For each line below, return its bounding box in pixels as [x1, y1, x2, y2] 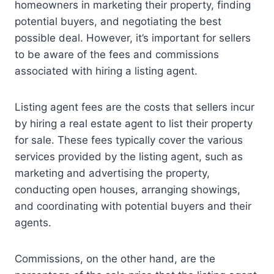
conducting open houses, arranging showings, [15, 183, 240, 196]
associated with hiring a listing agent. [15, 65, 198, 78]
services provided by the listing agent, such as [15, 150, 243, 163]
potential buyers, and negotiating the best [15, 15, 221, 28]
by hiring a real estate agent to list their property [15, 117, 253, 130]
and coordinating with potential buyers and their [15, 200, 251, 213]
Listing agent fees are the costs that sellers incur [15, 101, 254, 114]
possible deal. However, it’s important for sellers [15, 32, 251, 45]
